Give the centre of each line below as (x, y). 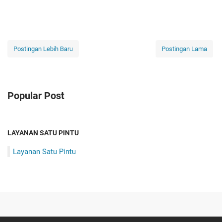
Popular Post (36, 96)
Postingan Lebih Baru (43, 49)
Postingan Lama (184, 49)
